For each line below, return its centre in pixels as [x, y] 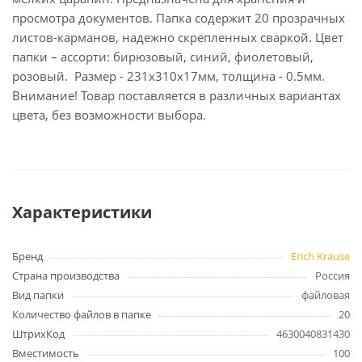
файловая [326, 295]
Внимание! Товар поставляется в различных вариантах [177, 95]
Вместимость [46, 353]
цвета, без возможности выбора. [109, 115]
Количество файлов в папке [82, 314]
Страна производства [66, 276]
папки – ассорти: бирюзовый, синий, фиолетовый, [163, 57]
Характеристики [82, 212]
